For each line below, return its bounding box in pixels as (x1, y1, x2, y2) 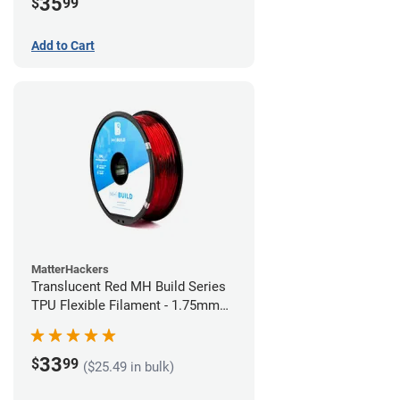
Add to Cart (31, 38, 95, 54)
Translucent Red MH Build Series (31, 279, 226, 296)
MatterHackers (31, 262, 109, 277)
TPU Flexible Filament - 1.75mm (31, 297, 220, 314)
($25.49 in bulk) (83, 358, 174, 375)
